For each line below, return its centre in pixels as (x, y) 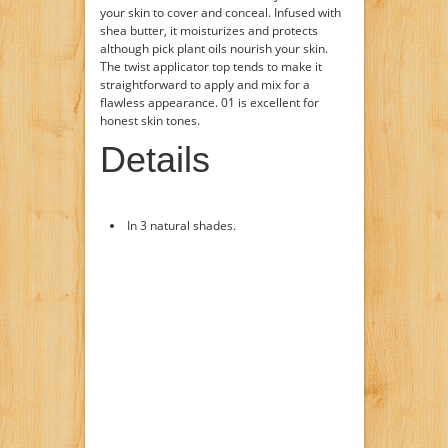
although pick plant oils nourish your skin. (213, 48)
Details (154, 159)
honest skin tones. (149, 120)
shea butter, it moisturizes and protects (208, 30)
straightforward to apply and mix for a (204, 84)
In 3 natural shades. (181, 225)
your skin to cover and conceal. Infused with (220, 12)
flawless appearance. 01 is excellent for (209, 102)
